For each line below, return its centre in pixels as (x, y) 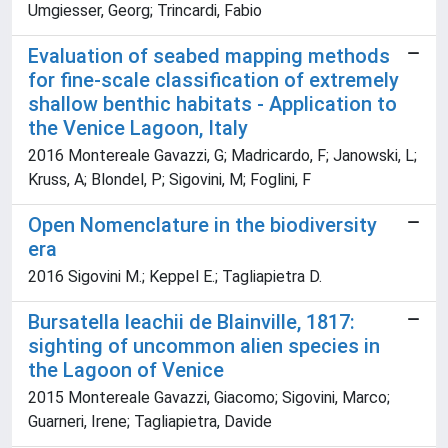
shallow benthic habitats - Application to (212, 104)
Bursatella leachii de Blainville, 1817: (191, 322)
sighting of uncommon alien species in (204, 346)
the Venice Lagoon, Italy (138, 128)
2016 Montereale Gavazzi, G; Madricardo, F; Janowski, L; (222, 156)
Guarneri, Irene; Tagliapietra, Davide (150, 422)
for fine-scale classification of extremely (213, 80)
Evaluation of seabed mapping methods (209, 56)
